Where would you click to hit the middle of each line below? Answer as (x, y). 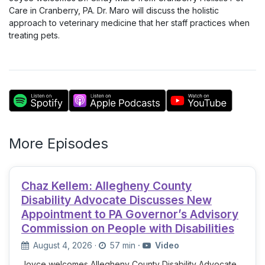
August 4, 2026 (63, 245)
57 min (122, 245)
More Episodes (59, 143)
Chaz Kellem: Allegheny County (106, 186)
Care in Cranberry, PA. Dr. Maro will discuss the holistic (114, 10)
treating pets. (34, 35)
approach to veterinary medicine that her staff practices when (129, 23)
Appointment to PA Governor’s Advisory (130, 214)
